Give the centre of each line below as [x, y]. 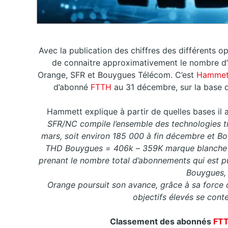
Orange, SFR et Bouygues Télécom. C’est [116, 75]
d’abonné [71, 87]
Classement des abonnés [160, 222]
